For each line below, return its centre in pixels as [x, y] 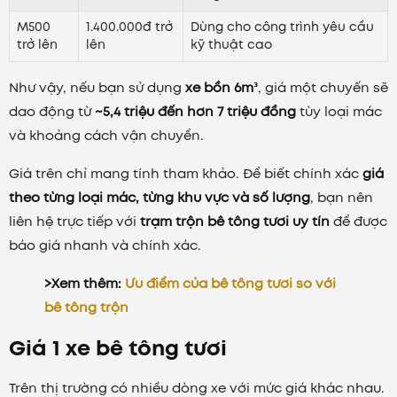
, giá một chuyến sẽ [323, 88]
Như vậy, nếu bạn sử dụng [97, 88]
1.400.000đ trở [129, 27]
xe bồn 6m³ [222, 88]
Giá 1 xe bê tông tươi [118, 348]
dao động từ [52, 112]
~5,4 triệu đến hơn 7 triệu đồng [195, 112]
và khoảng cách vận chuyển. [106, 136]
